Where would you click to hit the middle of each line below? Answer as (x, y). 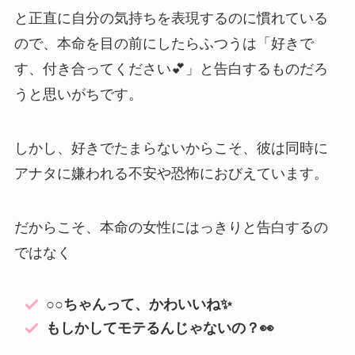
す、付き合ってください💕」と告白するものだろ (171, 69)
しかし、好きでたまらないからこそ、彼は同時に (171, 149)
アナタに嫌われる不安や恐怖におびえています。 (171, 174)
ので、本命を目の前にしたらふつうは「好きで (164, 44)
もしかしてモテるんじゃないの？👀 (160, 328)
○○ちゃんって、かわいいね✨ (139, 304)
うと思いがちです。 (78, 95)
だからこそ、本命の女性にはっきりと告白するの (171, 227)
